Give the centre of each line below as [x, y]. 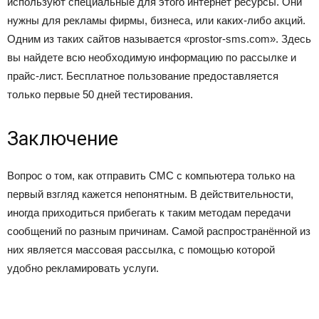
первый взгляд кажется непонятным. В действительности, [150, 194]
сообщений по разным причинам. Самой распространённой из [159, 231]
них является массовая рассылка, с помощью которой [141, 250]
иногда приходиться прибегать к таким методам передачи [149, 213]
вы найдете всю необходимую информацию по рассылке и [152, 57]
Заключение [63, 139]
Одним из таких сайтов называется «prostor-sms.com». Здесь [159, 39]
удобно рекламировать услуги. [83, 268]
